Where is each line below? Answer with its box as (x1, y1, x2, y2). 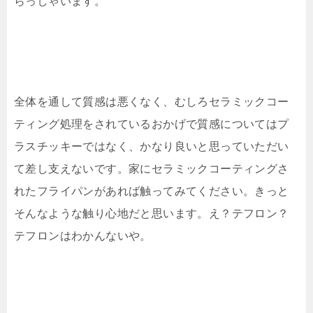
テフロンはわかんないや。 (14, 229, 152, 242)
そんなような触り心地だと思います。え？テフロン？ (14, 207, 289, 219)
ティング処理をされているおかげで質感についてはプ (14, 117, 289, 130)
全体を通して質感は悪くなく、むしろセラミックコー (14, 95, 289, 108)
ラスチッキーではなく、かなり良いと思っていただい (14, 140, 289, 152)
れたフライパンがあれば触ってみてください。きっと (14, 184, 289, 197)
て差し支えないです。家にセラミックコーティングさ (14, 162, 289, 175)
